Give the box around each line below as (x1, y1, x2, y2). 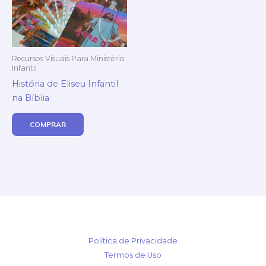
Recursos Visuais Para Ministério (12, 53, 125, 63)
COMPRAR (30, 120, 66, 129)
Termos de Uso (104, 251, 161, 260)
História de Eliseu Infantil (12, 78, 118, 90)
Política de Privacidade (88, 236, 178, 246)
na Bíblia (12, 93, 49, 104)
